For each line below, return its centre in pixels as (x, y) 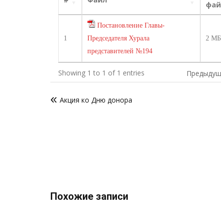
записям (74, 122)
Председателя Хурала (119, 38)
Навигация (80, 90)
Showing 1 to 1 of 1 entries (101, 73)
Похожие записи (89, 196)
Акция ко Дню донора (96, 100)
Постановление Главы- (131, 25)
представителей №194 (120, 51)
